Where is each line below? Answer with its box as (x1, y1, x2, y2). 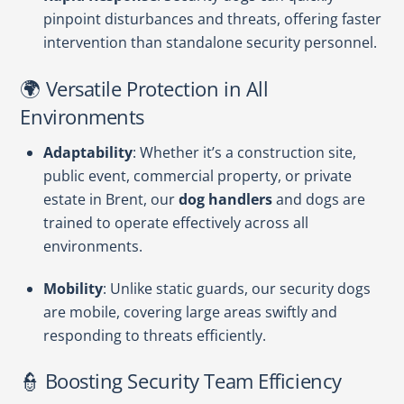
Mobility (43, 278, 103, 298)
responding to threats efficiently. (43, 325, 266, 345)
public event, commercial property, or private (43, 166, 352, 187)
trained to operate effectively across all (43, 213, 308, 234)
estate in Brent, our (43, 189, 179, 210)
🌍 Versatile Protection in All (20, 74, 269, 103)
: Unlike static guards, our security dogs (103, 278, 371, 298)
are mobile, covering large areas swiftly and (43, 301, 337, 322)
